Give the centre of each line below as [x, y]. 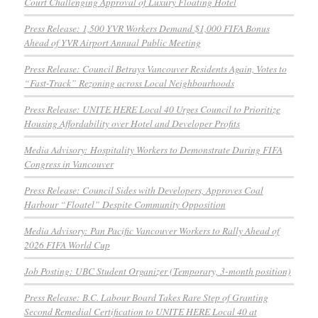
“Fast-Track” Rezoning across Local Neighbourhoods [129, 82]
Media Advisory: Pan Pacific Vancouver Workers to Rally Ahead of [152, 230]
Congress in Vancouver [68, 163]
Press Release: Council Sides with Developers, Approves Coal [143, 190]
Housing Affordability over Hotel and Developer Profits [132, 123]
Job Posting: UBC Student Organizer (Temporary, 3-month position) [157, 270]
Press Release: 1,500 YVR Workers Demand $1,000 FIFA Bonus [147, 28]
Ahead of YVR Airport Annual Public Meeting [112, 42]
